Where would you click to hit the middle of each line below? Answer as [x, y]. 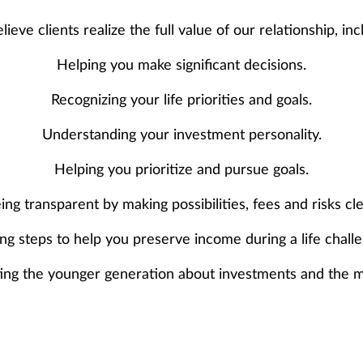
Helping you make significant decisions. [181, 65]
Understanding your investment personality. [181, 135]
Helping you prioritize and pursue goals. [181, 170]
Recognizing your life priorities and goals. [181, 100]
